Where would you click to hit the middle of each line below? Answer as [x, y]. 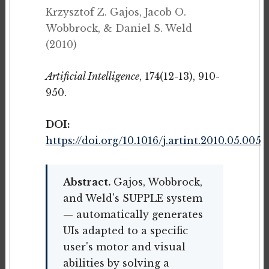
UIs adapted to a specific [125, 231]
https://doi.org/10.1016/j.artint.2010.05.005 [153, 141]
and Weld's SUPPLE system [132, 198]
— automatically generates [133, 215]
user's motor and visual [124, 247]
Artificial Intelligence [92, 77]
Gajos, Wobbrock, [156, 182]
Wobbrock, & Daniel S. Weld [119, 29]
